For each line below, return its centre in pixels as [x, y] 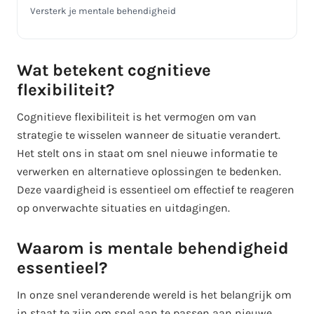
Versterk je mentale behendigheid [103, 11]
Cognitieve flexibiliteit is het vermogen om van [137, 116]
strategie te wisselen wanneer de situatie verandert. [149, 135]
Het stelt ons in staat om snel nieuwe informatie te [147, 153]
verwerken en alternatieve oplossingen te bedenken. [149, 171]
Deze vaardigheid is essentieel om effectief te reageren [156, 189]
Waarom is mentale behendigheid [153, 248]
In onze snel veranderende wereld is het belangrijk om [154, 294]
